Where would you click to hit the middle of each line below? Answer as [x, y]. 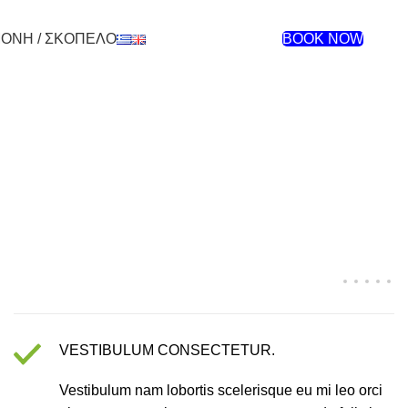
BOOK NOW [323, 38]
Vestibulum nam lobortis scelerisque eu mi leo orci [221, 390]
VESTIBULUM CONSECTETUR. [167, 350]
